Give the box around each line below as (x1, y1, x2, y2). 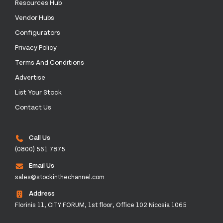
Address (29, 189, 55, 197)
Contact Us (15, 103, 51, 111)
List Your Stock (15, 88, 62, 96)
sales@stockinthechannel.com (15, 173, 105, 181)
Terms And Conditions (15, 58, 84, 66)
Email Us (29, 161, 54, 169)
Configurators (15, 28, 60, 36)
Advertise (15, 73, 45, 81)
